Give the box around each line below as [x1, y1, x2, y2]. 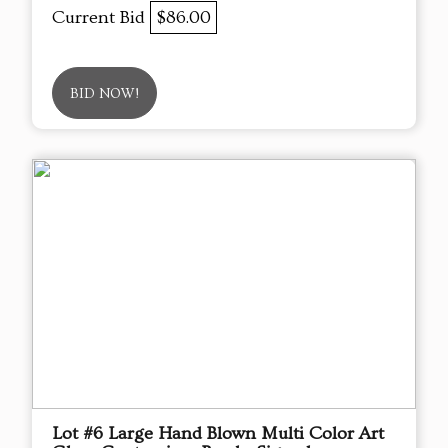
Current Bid [52, 6, 150, 28]
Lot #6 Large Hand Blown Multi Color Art [52, 422, 384, 444]
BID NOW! [70, 85, 139, 102]
